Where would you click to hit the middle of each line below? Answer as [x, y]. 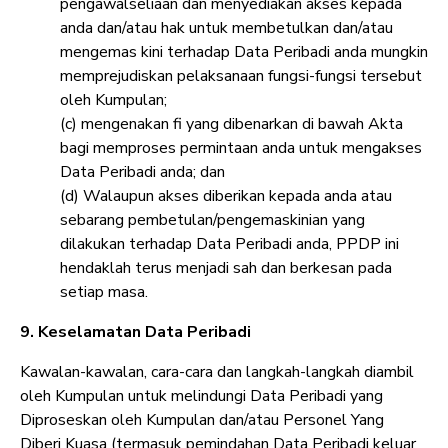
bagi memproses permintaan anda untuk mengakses [241, 148]
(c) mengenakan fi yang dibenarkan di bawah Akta [231, 124]
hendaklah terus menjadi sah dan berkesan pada [226, 268]
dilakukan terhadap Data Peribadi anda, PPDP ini [229, 244]
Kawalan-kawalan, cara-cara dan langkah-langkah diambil [217, 372]
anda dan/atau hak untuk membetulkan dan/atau [226, 28]
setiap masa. [104, 292]
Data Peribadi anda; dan [142, 172]
